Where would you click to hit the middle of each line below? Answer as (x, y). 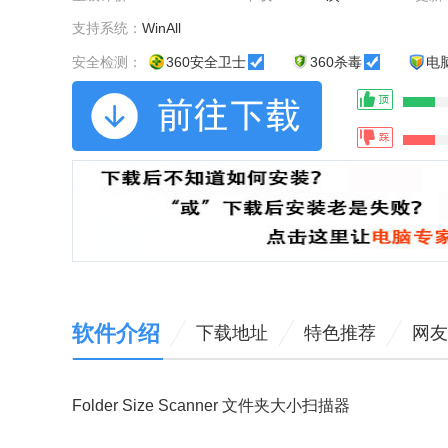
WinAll (161, 28)
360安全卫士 (206, 62)
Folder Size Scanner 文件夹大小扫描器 (211, 405)
